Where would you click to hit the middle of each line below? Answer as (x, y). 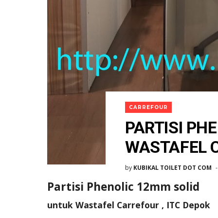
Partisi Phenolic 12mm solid (123, 186)
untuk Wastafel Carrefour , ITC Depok (129, 205)
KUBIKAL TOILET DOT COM (173, 167)
